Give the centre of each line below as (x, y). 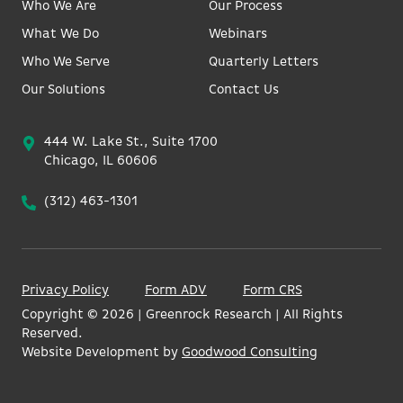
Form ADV (175, 291)
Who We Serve (66, 63)
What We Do (60, 34)
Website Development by (102, 353)
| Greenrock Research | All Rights (238, 315)
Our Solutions (63, 91)
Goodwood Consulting (250, 353)
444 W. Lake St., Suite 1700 (130, 143)
